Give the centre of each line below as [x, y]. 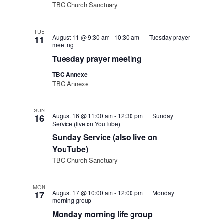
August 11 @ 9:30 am [81, 37]
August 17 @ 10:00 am [83, 192]
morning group [72, 200]
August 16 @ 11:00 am [83, 116]
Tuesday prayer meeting [97, 58]
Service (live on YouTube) [87, 123]
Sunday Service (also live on [105, 137]
